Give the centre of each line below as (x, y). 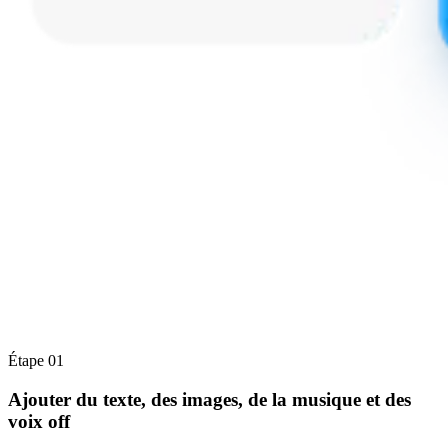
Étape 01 (36, 360)
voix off (39, 421)
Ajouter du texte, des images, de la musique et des (209, 399)
